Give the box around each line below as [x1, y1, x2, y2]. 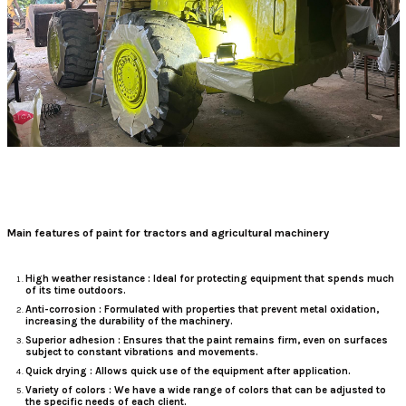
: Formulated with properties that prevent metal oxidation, [95, 304, 379, 316]
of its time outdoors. [24, 285, 126, 297]
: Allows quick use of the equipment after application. [86, 365, 351, 378]
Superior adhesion [24, 334, 115, 347]
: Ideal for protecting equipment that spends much [144, 273, 394, 285]
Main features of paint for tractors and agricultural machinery [6, 227, 329, 240]
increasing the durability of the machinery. [24, 315, 233, 328]
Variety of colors [24, 384, 106, 397]
